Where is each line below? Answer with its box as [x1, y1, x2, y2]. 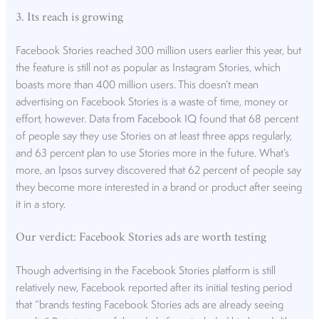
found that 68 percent [197, 114, 299, 126]
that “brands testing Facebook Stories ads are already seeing [16, 300, 284, 312]
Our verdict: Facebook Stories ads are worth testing [16, 233, 267, 244]
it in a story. [16, 199, 66, 211]
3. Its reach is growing [16, 13, 124, 24]
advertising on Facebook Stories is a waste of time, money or [16, 97, 289, 109]
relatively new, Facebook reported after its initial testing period [16, 283, 293, 295]
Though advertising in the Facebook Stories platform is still [16, 266, 276, 278]
